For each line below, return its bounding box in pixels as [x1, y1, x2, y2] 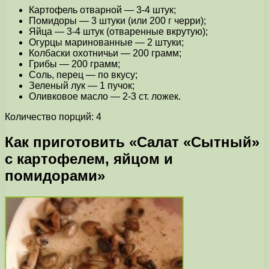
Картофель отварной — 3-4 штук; [29, 4, 176, 15]
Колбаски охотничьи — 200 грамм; [29, 47, 181, 58]
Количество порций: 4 [5, 111, 101, 122]
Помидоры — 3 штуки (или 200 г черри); [29, 15, 206, 26]
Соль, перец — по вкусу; [29, 69, 138, 80]
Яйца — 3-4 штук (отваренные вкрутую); [29, 26, 208, 37]
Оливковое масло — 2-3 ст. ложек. [29, 91, 181, 101]
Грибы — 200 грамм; [29, 58, 120, 69]
